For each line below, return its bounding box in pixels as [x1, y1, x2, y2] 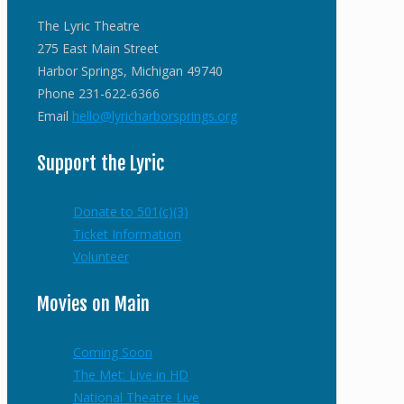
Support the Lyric [37, 151, 164, 175]
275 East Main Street [37, 39, 159, 57]
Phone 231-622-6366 [37, 84, 160, 102]
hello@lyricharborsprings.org [72, 106, 237, 124]
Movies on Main [37, 291, 150, 316]
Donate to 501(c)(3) [73, 202, 188, 220]
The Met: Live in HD [73, 365, 188, 383]
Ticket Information [73, 225, 181, 243]
